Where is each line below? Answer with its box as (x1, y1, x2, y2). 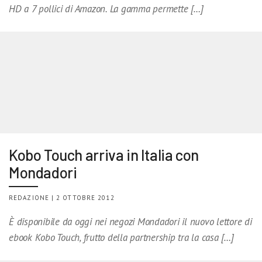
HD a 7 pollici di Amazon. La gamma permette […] (9, 2, 204, 15)
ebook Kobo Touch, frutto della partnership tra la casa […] (9, 230, 234, 244)
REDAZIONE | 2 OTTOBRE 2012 (9, 193, 115, 202)
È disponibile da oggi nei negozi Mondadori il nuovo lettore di (9, 215, 252, 228)
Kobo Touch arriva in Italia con (9, 145, 199, 164)
